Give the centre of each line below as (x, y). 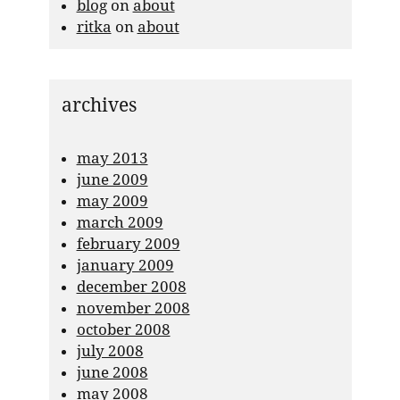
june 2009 (112, 179)
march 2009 (120, 222)
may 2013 (112, 158)
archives (99, 104)
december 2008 (131, 286)
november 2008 (133, 308)
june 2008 (112, 372)
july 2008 (110, 350)
